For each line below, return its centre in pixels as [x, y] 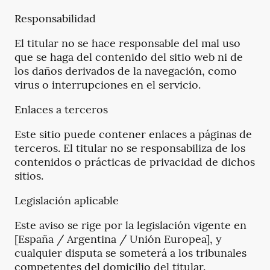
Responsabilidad [55, 19]
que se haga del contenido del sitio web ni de [129, 57]
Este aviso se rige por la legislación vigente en [130, 225]
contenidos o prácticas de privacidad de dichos [135, 162]
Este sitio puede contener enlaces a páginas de [133, 134]
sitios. [29, 176]
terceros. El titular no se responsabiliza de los [130, 148]
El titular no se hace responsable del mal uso [127, 43]
